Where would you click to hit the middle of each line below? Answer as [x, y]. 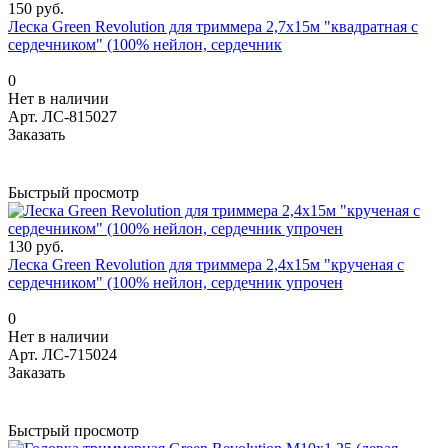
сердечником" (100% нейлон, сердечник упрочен [175, 282]
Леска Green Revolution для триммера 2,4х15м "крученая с [206, 264]
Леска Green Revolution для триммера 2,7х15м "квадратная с [213, 26]
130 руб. [36, 246]
